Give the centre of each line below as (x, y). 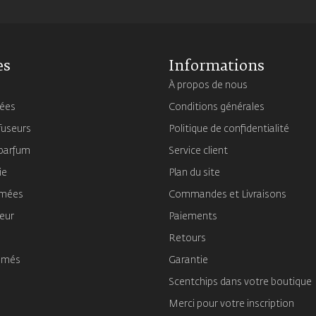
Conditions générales (217, 107)
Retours (187, 238)
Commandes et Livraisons (227, 194)
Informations (217, 66)
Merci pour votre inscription (231, 304)
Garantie (188, 260)
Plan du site (194, 172)
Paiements (193, 216)
